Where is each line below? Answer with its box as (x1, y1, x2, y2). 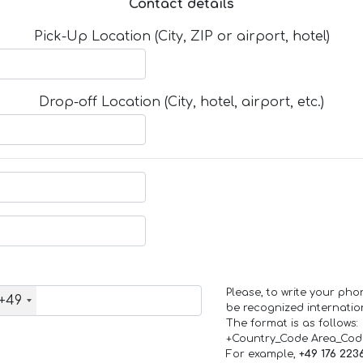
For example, (225, 348, 299, 361)
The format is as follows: (225, 318, 358, 330)
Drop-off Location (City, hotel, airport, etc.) (39, 95, 324, 110)
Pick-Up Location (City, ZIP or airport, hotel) (33, 28, 330, 44)
